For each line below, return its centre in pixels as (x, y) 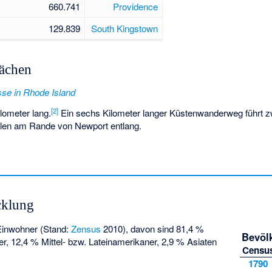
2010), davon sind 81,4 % (153, 228)
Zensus (86, 228)
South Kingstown (124, 28)
